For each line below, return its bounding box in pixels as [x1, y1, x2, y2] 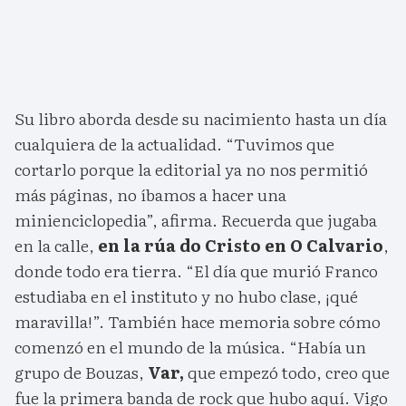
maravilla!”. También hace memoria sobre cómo [14, 309, 381, 334]
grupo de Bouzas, [14, 360, 148, 385]
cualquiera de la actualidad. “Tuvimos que [14, 131, 334, 157]
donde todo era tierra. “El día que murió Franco [14, 258, 378, 284]
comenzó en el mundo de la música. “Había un [14, 334, 366, 360]
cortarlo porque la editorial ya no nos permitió [14, 157, 368, 182]
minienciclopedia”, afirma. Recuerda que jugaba [14, 208, 377, 233]
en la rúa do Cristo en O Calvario [94, 233, 383, 258]
